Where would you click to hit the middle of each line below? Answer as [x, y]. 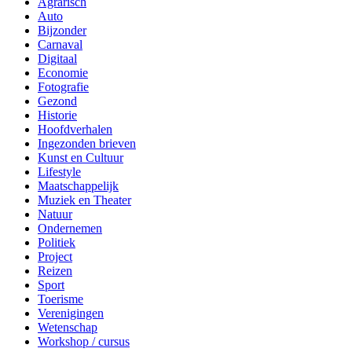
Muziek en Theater [84, 13]
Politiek [57, 56]
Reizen [55, 84]
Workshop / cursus [84, 155]
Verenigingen [71, 126]
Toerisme [60, 112]
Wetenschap [68, 141]
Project [55, 70]
